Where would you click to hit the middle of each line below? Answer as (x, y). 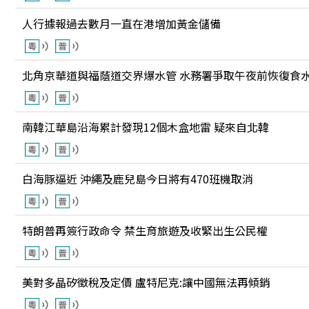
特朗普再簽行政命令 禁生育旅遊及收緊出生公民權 (145, 230)
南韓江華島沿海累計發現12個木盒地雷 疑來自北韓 (146, 127)
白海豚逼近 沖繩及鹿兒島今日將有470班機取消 (138, 179)
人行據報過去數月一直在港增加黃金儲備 (121, 23)
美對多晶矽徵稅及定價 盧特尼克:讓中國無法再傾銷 (146, 282)
